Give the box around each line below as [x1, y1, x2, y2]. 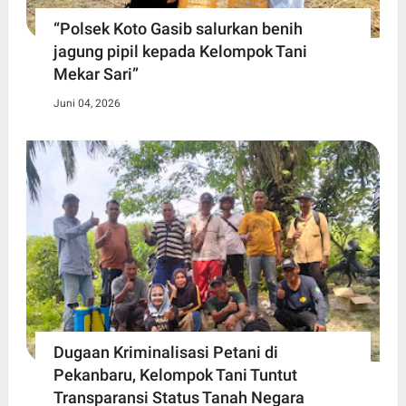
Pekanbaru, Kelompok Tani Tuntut [53, 365, 297, 385]
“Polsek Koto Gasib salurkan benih [53, 19, 303, 39]
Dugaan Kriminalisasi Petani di [53, 343, 278, 362]
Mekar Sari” [53, 64, 139, 84]
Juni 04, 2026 [53, 97, 121, 111]
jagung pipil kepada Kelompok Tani [53, 42, 307, 62]
